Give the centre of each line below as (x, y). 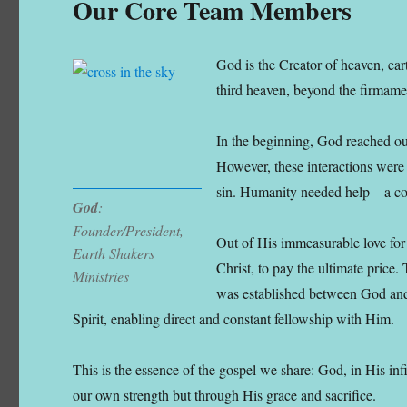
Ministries (101, 276)
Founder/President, (129, 231)
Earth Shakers (114, 253)
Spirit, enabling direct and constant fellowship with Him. (234, 318)
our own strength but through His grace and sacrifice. (225, 394)
